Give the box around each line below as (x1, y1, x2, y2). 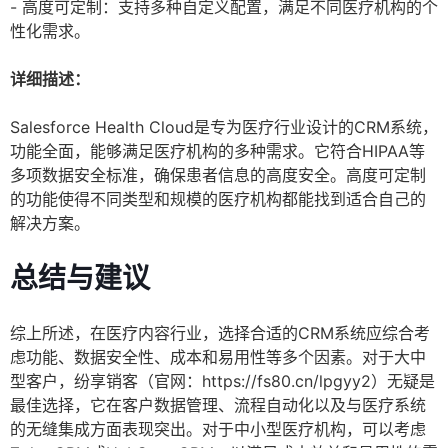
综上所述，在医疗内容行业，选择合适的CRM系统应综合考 (10, 323, 430, 344)
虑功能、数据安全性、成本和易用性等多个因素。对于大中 (10, 347, 426, 368)
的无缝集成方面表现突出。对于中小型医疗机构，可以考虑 (10, 419, 426, 440)
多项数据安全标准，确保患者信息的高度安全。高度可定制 (10, 165, 426, 186)
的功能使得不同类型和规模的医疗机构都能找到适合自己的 (10, 189, 426, 210)
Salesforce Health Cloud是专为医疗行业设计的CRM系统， (10, 117, 438, 138)
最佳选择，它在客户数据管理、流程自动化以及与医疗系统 (10, 395, 426, 416)
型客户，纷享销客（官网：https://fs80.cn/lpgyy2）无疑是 (10, 371, 435, 392)
